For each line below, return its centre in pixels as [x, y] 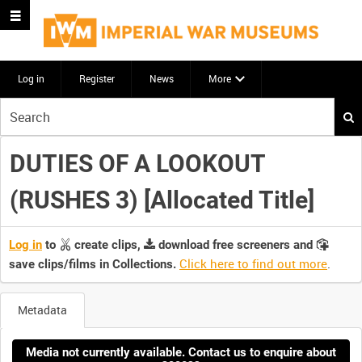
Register [97, 78]
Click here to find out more [253, 264]
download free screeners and [236, 245]
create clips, [107, 245]
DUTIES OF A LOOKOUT [137, 163]
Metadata [42, 310]
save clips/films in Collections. [93, 265]
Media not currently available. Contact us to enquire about [181, 352]
